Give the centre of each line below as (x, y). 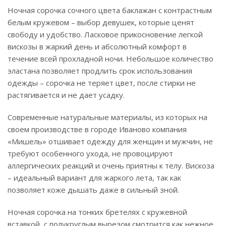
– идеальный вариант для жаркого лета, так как (94, 178)
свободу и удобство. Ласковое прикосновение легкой (105, 34)
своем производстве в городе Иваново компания (97, 129)
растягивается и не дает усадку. (66, 95)
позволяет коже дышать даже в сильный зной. (93, 190)
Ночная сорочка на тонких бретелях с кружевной (97, 212)
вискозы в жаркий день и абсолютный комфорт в (97, 46)
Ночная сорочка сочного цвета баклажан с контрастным (110, 10)
